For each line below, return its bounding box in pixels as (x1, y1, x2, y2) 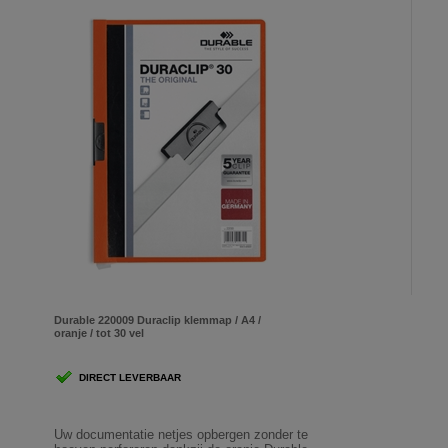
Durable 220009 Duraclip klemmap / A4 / (54, 314, 261, 327)
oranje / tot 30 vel (54, 327, 144, 340)
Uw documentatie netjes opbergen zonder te (54, 427, 308, 443)
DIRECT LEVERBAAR (79, 372, 181, 384)
